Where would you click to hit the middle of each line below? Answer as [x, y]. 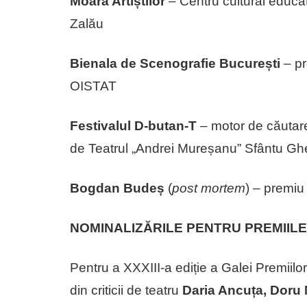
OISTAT [93, 86]
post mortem [209, 188]
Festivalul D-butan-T [133, 125]
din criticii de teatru [126, 290]
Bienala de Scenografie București [175, 63]
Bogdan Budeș [117, 188]
